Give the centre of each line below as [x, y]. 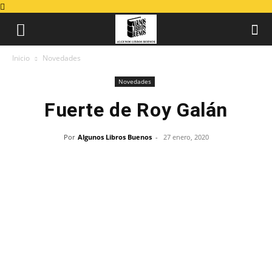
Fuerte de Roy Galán [136, 110]
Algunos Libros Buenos [114, 137]
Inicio [21, 58]
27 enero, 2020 [186, 137]
